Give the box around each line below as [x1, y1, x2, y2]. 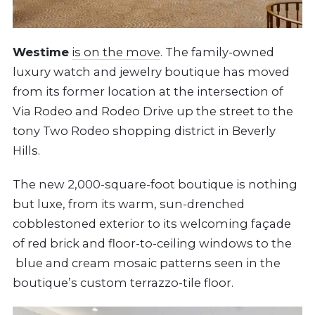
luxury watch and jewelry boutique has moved [13, 64, 290, 79]
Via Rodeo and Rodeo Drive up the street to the [13, 103, 293, 118]
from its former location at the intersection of [13, 84, 283, 98]
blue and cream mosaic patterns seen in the [13, 255, 281, 270]
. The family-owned [160, 44, 274, 59]
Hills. [13, 143, 40, 157]
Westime [13, 44, 69, 59]
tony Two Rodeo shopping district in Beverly [13, 123, 276, 138]
